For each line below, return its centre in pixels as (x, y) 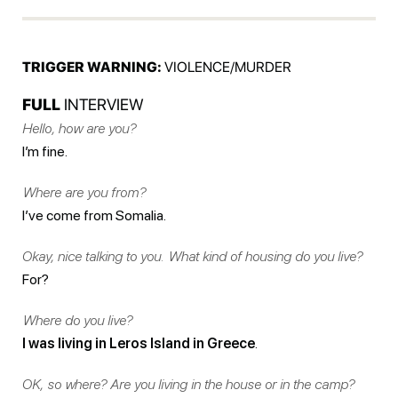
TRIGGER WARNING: (92, 67)
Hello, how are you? (79, 128)
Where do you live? (77, 320)
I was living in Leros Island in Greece (139, 343)
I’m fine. (45, 151)
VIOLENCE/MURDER (227, 67)
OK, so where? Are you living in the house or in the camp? (188, 384)
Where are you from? (84, 192)
